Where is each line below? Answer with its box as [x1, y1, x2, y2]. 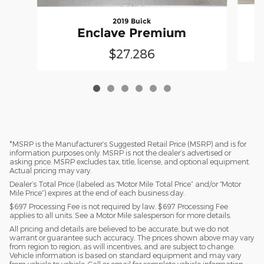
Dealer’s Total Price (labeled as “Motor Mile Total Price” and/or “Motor [9, 180, 241, 189]
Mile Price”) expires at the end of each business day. [9, 189, 184, 197]
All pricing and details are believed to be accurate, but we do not [9, 225, 229, 233]
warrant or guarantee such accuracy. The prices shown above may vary [9, 233, 254, 242]
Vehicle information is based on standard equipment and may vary [9, 251, 241, 260]
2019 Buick [113, 16, 151, 26]
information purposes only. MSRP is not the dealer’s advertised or [9, 148, 231, 157]
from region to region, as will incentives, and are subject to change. [9, 242, 235, 251]
